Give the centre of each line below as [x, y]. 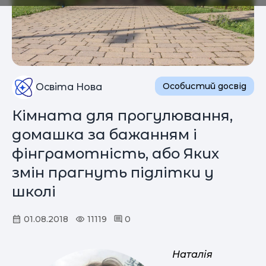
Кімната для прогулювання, [122, 115]
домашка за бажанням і [104, 134]
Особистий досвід [205, 86]
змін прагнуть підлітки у [113, 172]
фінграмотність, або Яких [115, 153]
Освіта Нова [69, 87]
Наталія [192, 254]
